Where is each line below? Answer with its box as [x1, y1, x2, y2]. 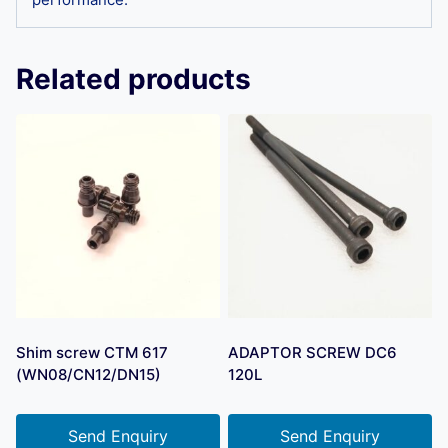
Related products [16, 61, 251, 96]
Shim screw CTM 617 [16, 342, 168, 362]
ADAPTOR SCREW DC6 [228, 342, 397, 362]
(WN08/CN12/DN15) [16, 364, 161, 384]
